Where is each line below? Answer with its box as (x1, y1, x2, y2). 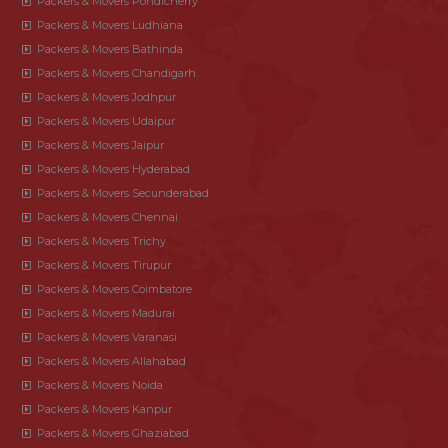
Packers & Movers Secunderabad (37, 185, 209, 200)
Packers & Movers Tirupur (37, 257, 171, 272)
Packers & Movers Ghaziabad (37, 425, 189, 440)
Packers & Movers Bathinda (37, 41, 183, 56)
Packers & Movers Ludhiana (37, 17, 183, 32)
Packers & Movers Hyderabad (37, 161, 190, 176)
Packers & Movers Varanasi (37, 329, 177, 344)
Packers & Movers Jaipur (37, 137, 164, 152)
